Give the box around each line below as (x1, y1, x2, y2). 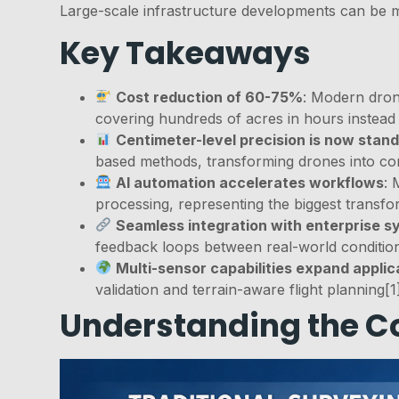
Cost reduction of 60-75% (116, 87, 304, 106)
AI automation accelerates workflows (116, 173, 385, 191)
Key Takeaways (60, 30, 312, 75)
